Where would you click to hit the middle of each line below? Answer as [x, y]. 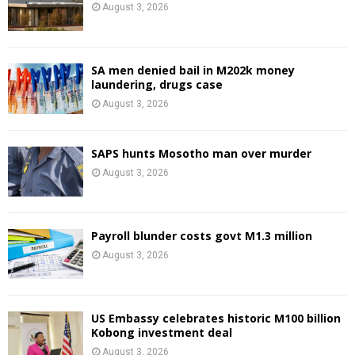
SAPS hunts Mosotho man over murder [201, 153]
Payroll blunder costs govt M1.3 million [202, 236]
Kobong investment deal [162, 333]
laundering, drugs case [157, 85]
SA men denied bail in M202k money [193, 71]
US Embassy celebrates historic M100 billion [216, 319]
